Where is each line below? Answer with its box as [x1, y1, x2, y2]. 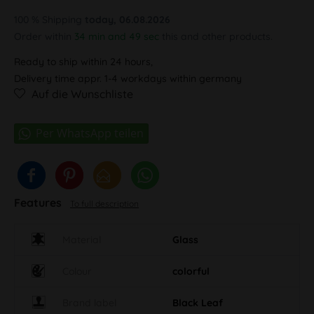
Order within [14, 29, 74, 43]
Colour [62, 264, 92, 278]
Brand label [62, 296, 116, 309]
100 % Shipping [14, 13, 85, 26]
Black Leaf [172, 296, 223, 309]
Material [62, 233, 101, 246]
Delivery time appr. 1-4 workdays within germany [14, 71, 242, 85]
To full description [70, 198, 139, 209]
